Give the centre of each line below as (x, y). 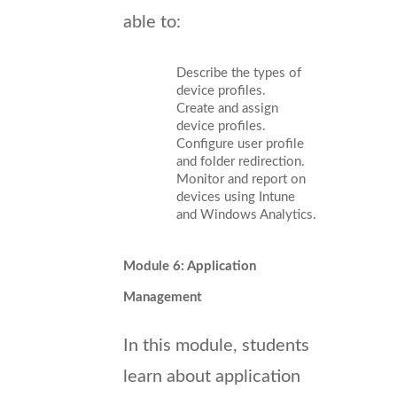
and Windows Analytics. (246, 214)
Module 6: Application (190, 266)
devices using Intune (236, 197)
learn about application (212, 376)
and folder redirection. (241, 161)
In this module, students (216, 345)
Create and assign (227, 108)
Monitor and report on (241, 179)
